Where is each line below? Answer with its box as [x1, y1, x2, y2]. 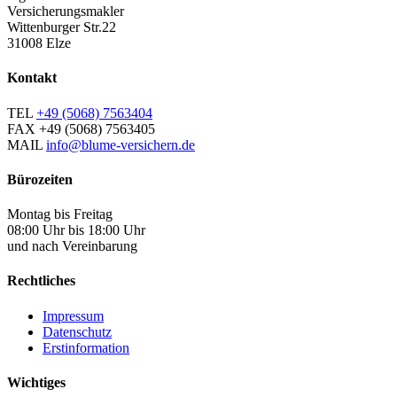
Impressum [43, 307, 104, 323]
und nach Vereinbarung [7, 238, 137, 254]
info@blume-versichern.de [46, 136, 195, 152]
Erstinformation [43, 339, 129, 355]
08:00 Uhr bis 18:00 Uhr [7, 222, 145, 238]
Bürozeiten [7, 171, 73, 187]
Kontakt [7, 70, 57, 86]
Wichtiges [7, 374, 66, 390]
